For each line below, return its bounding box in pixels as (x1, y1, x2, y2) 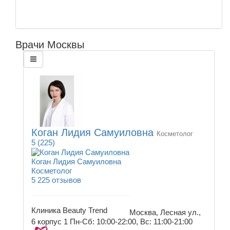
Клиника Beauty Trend (31, 205, 107, 215)
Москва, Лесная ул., (129, 207, 201, 217)
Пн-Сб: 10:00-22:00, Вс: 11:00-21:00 (70, 217, 193, 226)
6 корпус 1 (31, 217, 68, 226)
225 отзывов (37, 175, 81, 184)
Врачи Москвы (15, 39, 84, 50)
